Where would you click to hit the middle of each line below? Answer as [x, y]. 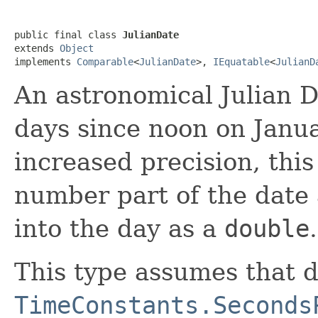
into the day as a [119, 228]
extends [37, 48]
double [267, 228]
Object [77, 48]
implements [45, 61]
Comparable [105, 61]
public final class [68, 34]
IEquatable [241, 61]
